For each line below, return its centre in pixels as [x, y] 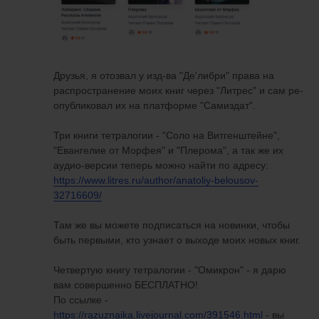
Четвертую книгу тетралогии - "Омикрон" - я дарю [170, 270]
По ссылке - [81, 300]
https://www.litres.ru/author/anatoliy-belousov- [156, 181]
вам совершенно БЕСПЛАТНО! [126, 285]
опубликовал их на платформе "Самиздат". [155, 106]
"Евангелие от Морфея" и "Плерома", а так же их [168, 151]
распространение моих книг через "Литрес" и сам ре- [178, 91]
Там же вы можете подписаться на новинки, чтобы [172, 225]
